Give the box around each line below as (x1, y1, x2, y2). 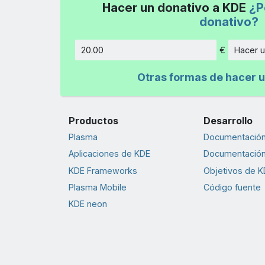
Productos (68, 114, 118, 127)
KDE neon (68, 198, 107, 209)
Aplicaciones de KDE (68, 148, 150, 159)
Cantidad (228, 50, 263, 60)
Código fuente (203, 182, 261, 192)
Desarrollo (203, 114, 253, 127)
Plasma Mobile (68, 182, 127, 192)
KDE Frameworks (68, 165, 137, 176)
